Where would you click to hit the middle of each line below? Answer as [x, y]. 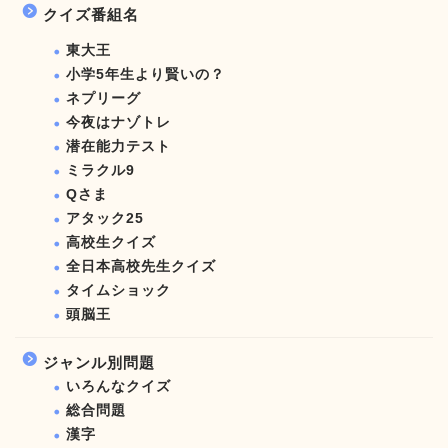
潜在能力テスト [118, 146]
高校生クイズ [111, 242]
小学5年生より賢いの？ [145, 74]
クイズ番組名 [91, 14]
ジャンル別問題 [99, 362]
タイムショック [118, 290]
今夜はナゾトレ [118, 122]
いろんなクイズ [118, 386]
